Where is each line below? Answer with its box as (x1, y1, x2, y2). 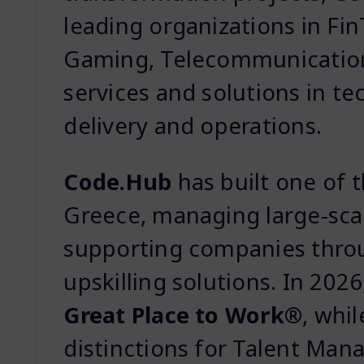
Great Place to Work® (63, 299, 303, 330)
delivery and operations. (63, 110, 323, 141)
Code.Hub (63, 166, 172, 197)
